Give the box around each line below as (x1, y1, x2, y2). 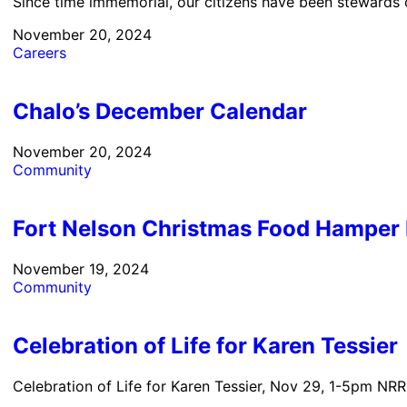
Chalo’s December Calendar (13, 98, 308, 125)
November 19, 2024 (13, 260, 150, 279)
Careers (13, 44, 67, 63)
